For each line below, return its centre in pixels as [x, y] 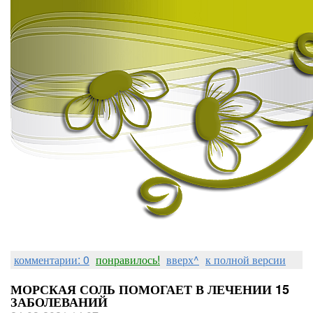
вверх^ [183, 260]
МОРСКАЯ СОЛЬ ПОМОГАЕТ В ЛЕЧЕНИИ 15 [150, 289]
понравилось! [128, 260]
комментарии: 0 [52, 260]
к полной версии [246, 260]
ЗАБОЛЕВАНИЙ [59, 302]
